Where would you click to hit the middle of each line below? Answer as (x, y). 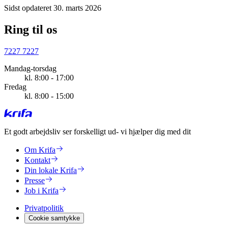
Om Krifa (40, 150)
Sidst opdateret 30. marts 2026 (53, 8)
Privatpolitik (44, 208)
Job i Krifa (41, 190)
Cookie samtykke (54, 218)
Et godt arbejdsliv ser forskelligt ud (60, 131)
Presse (35, 180)
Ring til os (31, 29)
